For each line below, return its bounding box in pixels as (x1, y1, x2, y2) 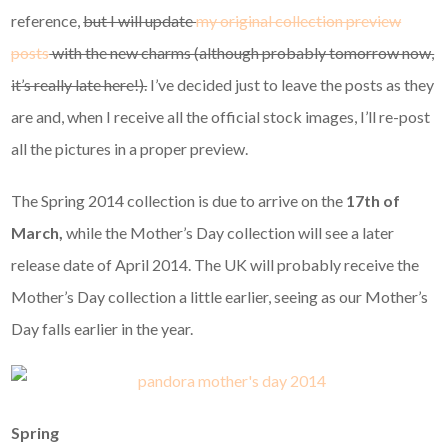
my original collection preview (196, 11, 402, 31)
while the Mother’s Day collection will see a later (66, 223, 395, 243)
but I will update (83, 11, 197, 31)
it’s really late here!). (11, 75, 148, 95)
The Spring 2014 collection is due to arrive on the (11, 191, 347, 211)
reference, (11, 11, 84, 31)
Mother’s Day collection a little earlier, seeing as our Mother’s (11, 287, 429, 307)
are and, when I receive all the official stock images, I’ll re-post (11, 107, 431, 127)
